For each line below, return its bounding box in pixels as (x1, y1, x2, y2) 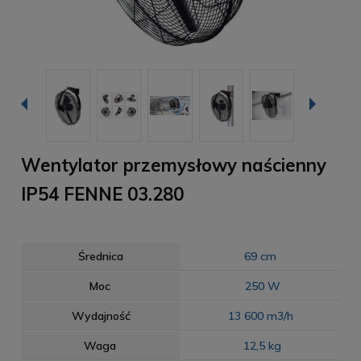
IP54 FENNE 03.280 (21, 183, 184, 206)
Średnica (78, 249, 123, 264)
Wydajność (71, 309, 131, 324)
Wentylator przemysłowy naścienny (21, 154, 326, 177)
